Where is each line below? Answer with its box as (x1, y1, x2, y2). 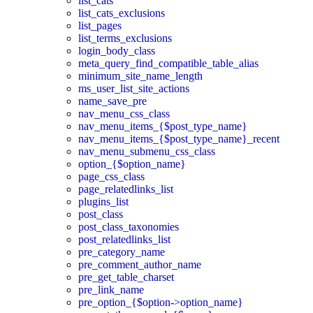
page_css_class (78, 170, 145, 182)
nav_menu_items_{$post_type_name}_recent (78, 132, 279, 145)
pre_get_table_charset (78, 270, 174, 283)
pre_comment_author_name (78, 258, 201, 270)
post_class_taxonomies (78, 220, 179, 233)
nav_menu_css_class (78, 107, 170, 119)
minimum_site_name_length (78, 69, 203, 82)
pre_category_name (78, 245, 165, 258)
